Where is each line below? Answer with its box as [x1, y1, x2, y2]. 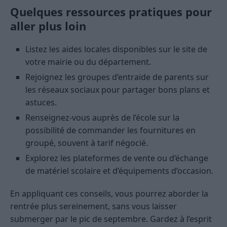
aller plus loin [10, 18, 86, 34]
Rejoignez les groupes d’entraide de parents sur [25, 71, 209, 83]
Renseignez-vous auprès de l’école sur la [25, 112, 179, 124]
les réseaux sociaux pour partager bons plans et [25, 84, 210, 96]
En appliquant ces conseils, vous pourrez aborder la [10, 188, 208, 200]
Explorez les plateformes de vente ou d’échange [25, 153, 208, 164]
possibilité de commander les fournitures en [25, 125, 196, 136]
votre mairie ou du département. [25, 56, 151, 68]
